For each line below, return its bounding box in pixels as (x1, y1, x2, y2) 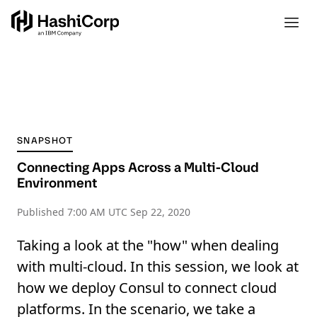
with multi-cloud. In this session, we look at (17, 257, 299, 276)
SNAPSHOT (17, 134, 74, 146)
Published (17, 205, 67, 219)
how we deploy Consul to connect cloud (17, 278, 277, 297)
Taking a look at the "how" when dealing (17, 236, 279, 255)
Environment (17, 174, 97, 192)
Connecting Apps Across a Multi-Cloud (17, 158, 259, 176)
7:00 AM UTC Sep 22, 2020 (67, 205, 190, 219)
